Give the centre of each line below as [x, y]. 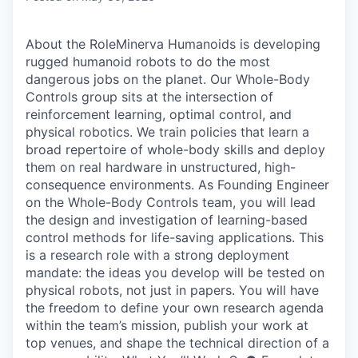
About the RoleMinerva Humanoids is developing [173, 44]
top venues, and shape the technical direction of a [177, 342]
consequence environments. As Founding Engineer [177, 184]
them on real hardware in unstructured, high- [161, 167]
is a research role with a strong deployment [157, 255]
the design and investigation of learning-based [167, 219]
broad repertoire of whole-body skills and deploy [175, 149]
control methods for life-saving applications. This [175, 237]
